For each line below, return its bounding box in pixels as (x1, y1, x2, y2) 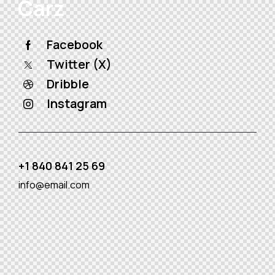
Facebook (47, 36, 103, 53)
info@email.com (18, 177, 90, 192)
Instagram (47, 95, 107, 112)
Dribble (47, 75, 89, 92)
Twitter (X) (47, 55, 112, 72)
